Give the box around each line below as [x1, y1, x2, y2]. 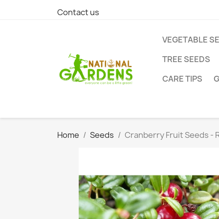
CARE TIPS [162, 73, 202, 84]
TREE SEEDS [162, 54, 210, 65]
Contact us [57, 7, 99, 18]
